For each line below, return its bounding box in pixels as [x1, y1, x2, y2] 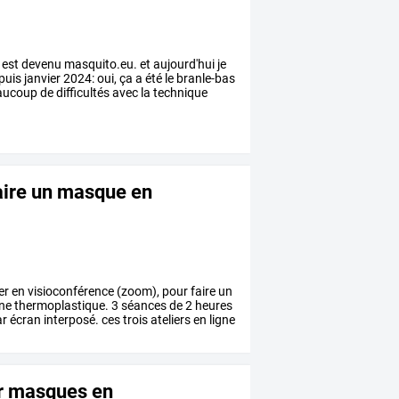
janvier [21, 71, 61, 86]
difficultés [53, 85, 110, 101]
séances [118, 298, 167, 313]
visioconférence [25, 284, 115, 299]
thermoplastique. [12, 298, 110, 313]
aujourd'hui [151, 57, 216, 72]
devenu [19, 57, 62, 72]
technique [151, 85, 208, 101]
